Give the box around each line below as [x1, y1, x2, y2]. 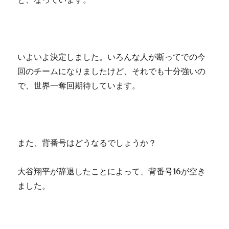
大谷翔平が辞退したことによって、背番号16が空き [17, 166, 206, 177]
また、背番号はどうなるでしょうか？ [17, 138, 157, 148]
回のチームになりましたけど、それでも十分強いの [17, 66, 206, 77]
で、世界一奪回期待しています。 [17, 80, 141, 91]
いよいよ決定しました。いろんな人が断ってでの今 [17, 52, 206, 62]
